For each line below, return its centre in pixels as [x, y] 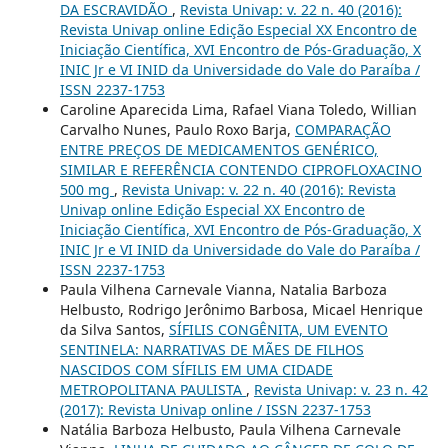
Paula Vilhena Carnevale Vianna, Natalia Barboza [223, 290]
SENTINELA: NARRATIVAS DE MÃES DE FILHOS [211, 350]
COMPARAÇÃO [342, 130]
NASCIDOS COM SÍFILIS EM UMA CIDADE [196, 370]
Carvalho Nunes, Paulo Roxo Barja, [177, 130]
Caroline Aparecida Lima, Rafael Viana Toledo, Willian [238, 110]
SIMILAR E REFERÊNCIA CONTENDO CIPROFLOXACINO [240, 170]
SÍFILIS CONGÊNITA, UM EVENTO [278, 330]
